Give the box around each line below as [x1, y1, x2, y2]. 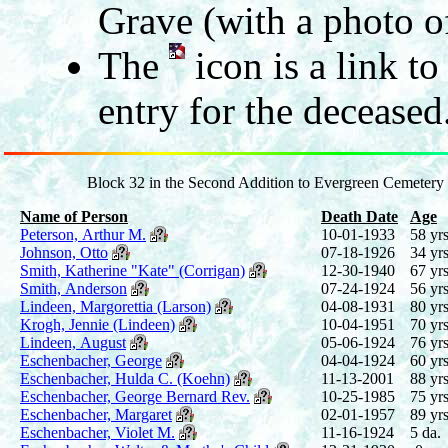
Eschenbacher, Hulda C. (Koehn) [20, 369, 230, 387]
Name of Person [20, 207, 128, 225]
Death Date [321, 207, 398, 225]
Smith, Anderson [20, 279, 127, 297]
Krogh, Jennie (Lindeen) [20, 315, 175, 333]
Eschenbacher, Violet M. [20, 423, 175, 441]
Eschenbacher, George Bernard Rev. [20, 387, 250, 405]
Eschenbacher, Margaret [20, 405, 172, 423]
